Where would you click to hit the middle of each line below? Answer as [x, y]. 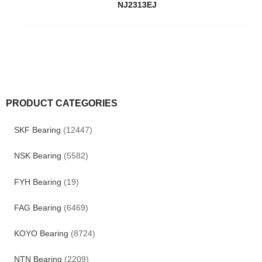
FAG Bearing [37, 208]
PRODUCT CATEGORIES [62, 103]
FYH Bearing [37, 182]
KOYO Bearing [41, 233]
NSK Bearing [37, 156]
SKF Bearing [37, 130]
